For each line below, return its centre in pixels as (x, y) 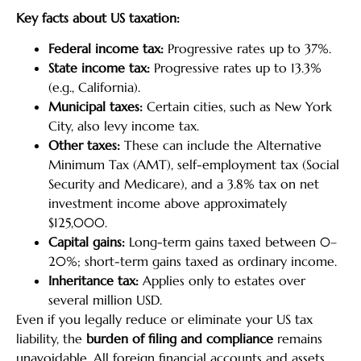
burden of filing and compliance (180, 338)
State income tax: (99, 67)
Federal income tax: (106, 48)
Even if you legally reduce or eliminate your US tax (164, 319)
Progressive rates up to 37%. (247, 48)
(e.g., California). (94, 87)
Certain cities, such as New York (237, 106)
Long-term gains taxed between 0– (231, 241)
